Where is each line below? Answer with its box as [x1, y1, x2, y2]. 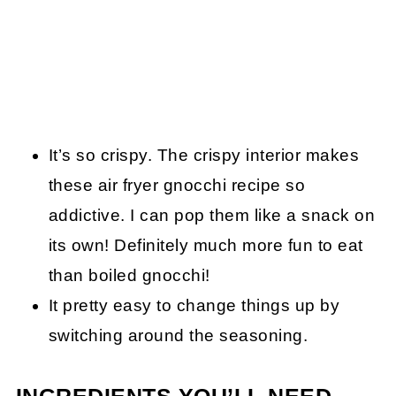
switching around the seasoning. [48, 326, 308, 346]
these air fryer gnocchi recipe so [48, 176, 306, 195]
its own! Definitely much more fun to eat [48, 236, 363, 255]
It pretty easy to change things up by [48, 296, 340, 316]
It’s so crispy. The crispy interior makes [48, 146, 360, 165]
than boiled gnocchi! [48, 266, 210, 286]
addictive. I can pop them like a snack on [48, 206, 376, 225]
